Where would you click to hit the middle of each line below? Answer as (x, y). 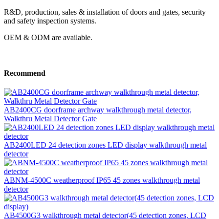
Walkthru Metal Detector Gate (50, 119)
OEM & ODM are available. (48, 37)
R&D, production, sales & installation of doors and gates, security (105, 12)
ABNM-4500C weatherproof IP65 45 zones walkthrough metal (102, 180)
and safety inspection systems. (50, 21)
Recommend (25, 73)
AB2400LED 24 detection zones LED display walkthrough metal (105, 145)
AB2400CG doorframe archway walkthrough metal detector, (98, 110)
